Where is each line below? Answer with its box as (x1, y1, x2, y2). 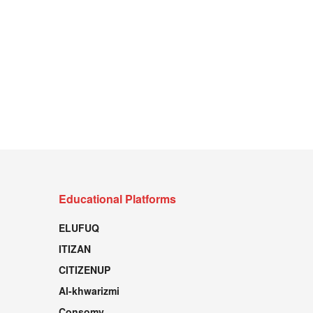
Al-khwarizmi (58, 284, 119, 298)
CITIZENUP (58, 263, 110, 277)
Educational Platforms (58, 191, 176, 207)
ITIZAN (58, 242, 91, 256)
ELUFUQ (58, 221, 99, 235)
